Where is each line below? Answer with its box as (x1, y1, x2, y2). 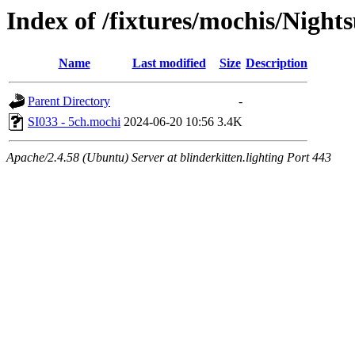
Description (246, 56, 307, 71)
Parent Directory (28, 94, 110, 109)
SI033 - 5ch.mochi (28, 115, 120, 129)
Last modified (132, 56, 206, 71)
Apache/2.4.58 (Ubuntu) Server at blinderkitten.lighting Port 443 (6, 151, 331, 165)
